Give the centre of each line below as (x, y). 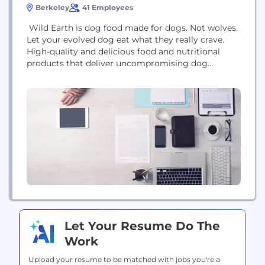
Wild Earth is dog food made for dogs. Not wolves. (132, 28)
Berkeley (52, 7)
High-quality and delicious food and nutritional (123, 51)
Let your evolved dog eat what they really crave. (125, 40)
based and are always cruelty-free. (96, 87)
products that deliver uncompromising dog (117, 63)
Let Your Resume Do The (142, 226)
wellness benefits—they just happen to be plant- (126, 75)
